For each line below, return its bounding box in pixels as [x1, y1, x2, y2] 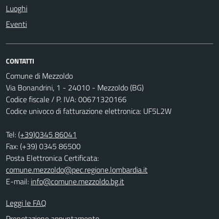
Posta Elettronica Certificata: [6, 152, 99, 164]
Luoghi [6, 2, 27, 14]
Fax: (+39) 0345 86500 [6, 140, 81, 152]
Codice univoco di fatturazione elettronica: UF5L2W [6, 105, 172, 117]
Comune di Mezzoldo [6, 69, 73, 82]
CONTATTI [6, 55, 34, 66]
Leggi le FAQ [6, 197, 46, 209]
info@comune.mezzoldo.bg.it [31, 175, 124, 187]
